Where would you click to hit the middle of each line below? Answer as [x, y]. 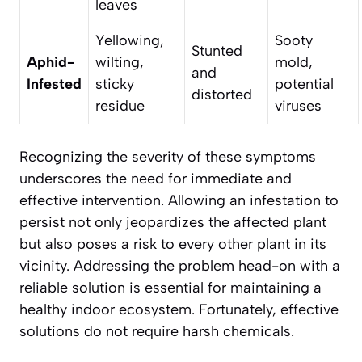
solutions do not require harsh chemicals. [157, 331]
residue [120, 105]
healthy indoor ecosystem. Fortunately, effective [179, 309]
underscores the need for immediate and [156, 178]
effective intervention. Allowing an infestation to [179, 200]
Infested [54, 84]
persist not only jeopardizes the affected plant [173, 222]
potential [304, 84]
